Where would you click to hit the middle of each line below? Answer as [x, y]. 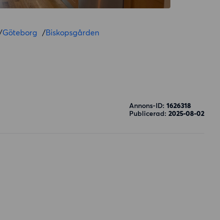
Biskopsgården [72, 32]
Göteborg [20, 32]
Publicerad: [149, 113]
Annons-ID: [148, 106]
